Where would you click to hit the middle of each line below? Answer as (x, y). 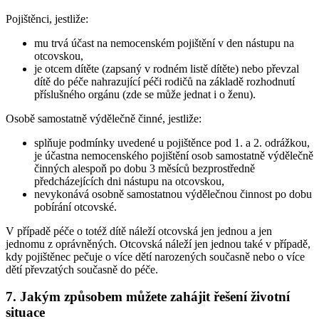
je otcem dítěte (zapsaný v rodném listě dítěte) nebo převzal (167, 68)
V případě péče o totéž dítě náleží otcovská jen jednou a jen (139, 231)
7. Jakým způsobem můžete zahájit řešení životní (148, 297)
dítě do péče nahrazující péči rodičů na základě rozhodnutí (164, 81)
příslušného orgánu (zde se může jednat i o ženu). (145, 94)
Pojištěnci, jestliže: (47, 19)
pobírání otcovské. (75, 206)
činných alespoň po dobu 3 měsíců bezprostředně (145, 168)
